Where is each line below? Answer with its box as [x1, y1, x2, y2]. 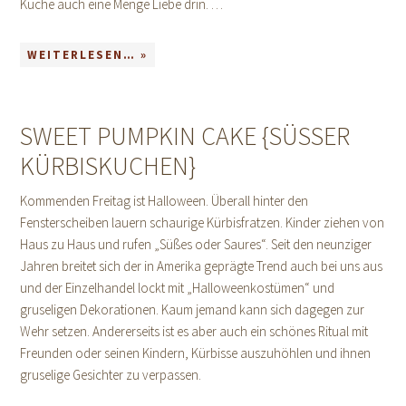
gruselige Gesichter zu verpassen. [20, 366, 202, 383]
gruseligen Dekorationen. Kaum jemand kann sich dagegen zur [20, 301, 365, 318]
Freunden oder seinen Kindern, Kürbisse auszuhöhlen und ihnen [20, 344, 372, 362]
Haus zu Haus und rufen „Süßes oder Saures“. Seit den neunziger [20, 236, 372, 253]
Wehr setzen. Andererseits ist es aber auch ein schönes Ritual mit [20, 323, 369, 340]
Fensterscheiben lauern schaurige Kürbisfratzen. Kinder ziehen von [20, 214, 385, 231]
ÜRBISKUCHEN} [20, 150, 189, 182]
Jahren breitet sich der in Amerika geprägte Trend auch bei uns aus [20, 257, 383, 275]
